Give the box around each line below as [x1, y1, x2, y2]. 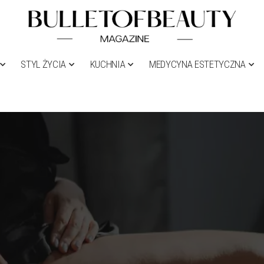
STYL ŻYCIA [21, 58, 67, 71]
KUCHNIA [90, 58, 126, 71]
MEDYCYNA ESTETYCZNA [149, 58, 246, 71]
